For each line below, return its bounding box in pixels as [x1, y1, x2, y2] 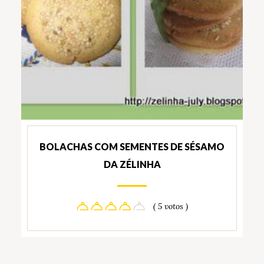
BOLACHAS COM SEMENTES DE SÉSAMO [39, 140, 225, 152]
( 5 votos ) [153, 200, 188, 212]
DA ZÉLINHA [103, 158, 161, 170]
